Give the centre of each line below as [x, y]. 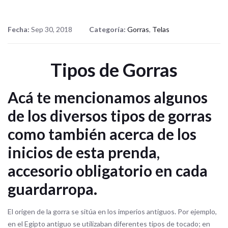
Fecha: [19, 29]
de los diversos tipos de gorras [110, 115]
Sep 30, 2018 [52, 29]
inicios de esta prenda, [84, 152]
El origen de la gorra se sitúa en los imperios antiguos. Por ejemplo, [112, 211]
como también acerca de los [102, 134]
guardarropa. [52, 189]
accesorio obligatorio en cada [108, 170]
